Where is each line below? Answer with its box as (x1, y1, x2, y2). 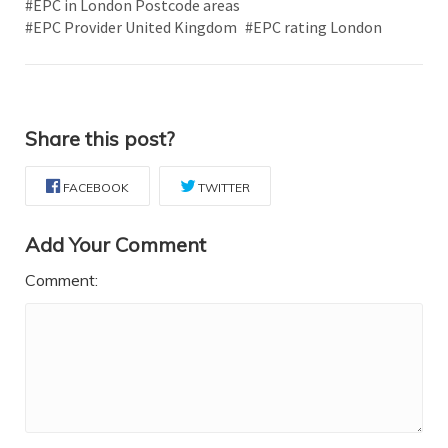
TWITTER (198, 180, 250, 196)
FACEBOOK (63, 180, 129, 196)
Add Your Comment (25, 232, 206, 258)
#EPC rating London (245, 17, 382, 38)
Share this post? (25, 126, 175, 152)
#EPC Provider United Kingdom (25, 17, 237, 38)
